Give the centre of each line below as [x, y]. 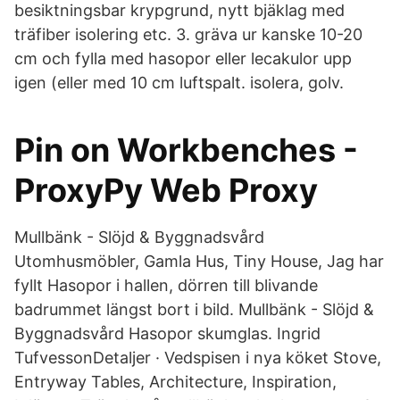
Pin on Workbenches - [186, 150]
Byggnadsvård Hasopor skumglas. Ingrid [167, 333]
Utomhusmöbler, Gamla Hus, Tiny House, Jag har [199, 261]
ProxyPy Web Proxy [166, 190]
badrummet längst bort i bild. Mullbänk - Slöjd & [194, 309]
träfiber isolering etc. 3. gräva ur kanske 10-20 [188, 34]
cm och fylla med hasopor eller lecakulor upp [183, 58]
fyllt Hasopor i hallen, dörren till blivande [166, 285]
